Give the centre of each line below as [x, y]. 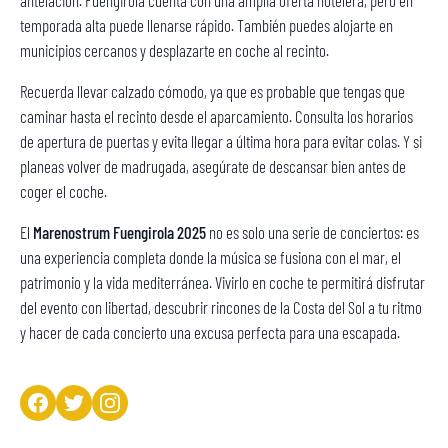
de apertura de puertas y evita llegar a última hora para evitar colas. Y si [221, 141]
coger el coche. [63, 191]
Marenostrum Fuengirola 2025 [119, 232]
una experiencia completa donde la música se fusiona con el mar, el [210, 257]
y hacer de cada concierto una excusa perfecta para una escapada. [210, 332]
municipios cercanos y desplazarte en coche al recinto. [174, 50]
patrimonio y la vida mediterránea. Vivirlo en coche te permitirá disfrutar [222, 282]
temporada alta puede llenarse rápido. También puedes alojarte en [206, 25]
